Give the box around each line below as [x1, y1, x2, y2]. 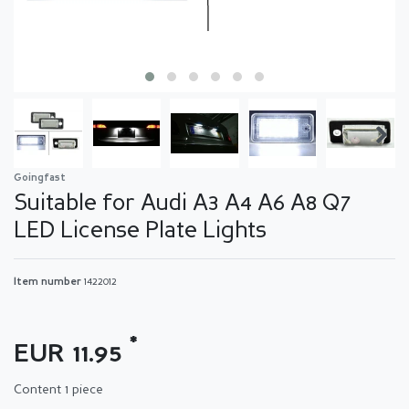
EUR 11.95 [14, 341, 130, 368]
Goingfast [14, 173, 66, 184]
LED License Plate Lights [14, 219, 267, 243]
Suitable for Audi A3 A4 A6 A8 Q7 [14, 192, 351, 215]
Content [14, 383, 65, 396]
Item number [14, 277, 84, 288]
